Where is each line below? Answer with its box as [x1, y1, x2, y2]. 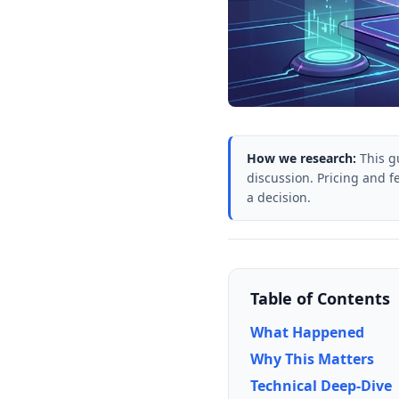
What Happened [250, 322, 364, 343]
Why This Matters [250, 349, 374, 370]
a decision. [247, 189, 311, 207]
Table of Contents [250, 288, 390, 310]
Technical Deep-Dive [250, 376, 392, 396]
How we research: [247, 150, 356, 167]
